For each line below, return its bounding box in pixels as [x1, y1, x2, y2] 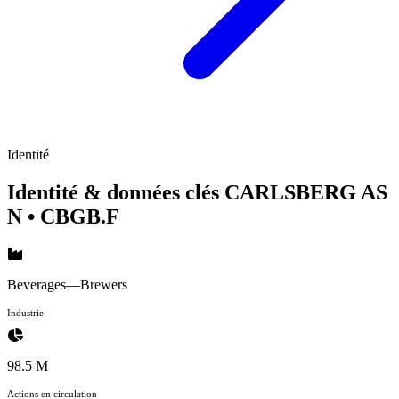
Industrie [7, 306, 44, 318]
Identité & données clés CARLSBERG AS [7, 180, 387, 204]
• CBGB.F [28, 204, 119, 228]
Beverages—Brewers [7, 276, 127, 292]
